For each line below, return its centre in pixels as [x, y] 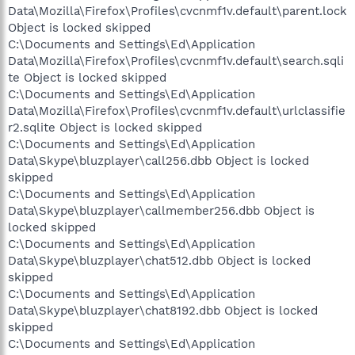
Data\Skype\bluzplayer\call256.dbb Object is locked [158, 160]
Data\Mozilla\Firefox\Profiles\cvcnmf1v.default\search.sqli [176, 61]
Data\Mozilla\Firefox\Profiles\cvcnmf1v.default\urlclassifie [177, 111]
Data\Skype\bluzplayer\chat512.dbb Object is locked [159, 260]
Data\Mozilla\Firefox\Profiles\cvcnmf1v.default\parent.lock [177, 11]
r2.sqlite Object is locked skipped [105, 127]
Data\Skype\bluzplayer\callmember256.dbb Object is [161, 210]
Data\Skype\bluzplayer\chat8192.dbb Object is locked [163, 310]
